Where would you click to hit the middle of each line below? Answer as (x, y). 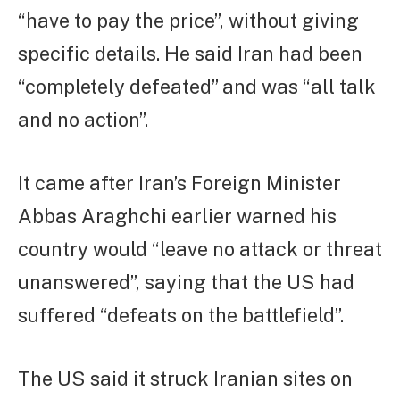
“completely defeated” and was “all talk (197, 87)
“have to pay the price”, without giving (188, 21)
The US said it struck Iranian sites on (185, 378)
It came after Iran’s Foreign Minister (179, 183)
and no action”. (83, 120)
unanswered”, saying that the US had (186, 282)
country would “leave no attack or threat (200, 249)
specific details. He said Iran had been (190, 54)
